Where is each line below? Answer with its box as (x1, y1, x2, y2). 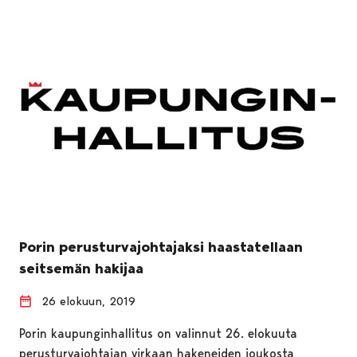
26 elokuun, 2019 (41, 293, 135, 308)
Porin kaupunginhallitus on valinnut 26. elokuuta (19, 325, 297, 341)
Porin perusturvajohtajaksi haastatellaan (19, 237, 303, 256)
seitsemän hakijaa (19, 259, 143, 277)
